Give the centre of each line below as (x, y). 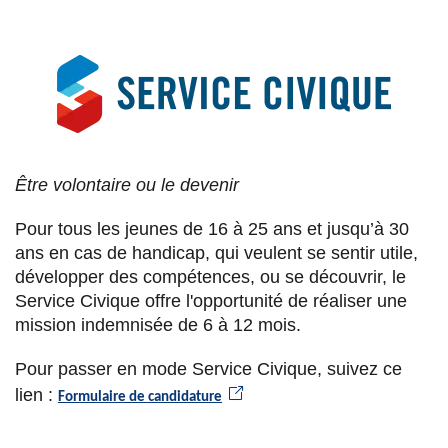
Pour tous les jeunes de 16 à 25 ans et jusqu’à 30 (212, 228)
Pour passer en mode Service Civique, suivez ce (208, 368)
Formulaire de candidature (140, 397)
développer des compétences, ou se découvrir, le (210, 276)
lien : (34, 394)
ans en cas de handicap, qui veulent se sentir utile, (216, 252)
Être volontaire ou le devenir (127, 184)
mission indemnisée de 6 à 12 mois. (160, 324)
